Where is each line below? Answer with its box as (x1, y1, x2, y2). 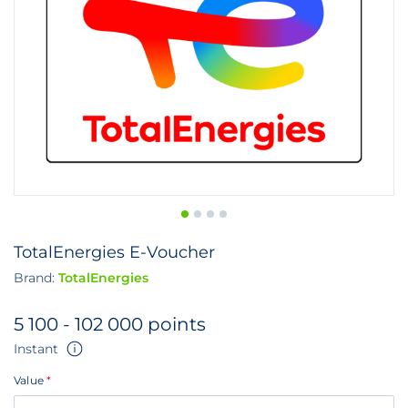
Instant (14, 341, 58, 357)
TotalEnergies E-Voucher (14, 242, 215, 262)
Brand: (14, 270, 58, 286)
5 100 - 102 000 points (14, 313, 206, 335)
